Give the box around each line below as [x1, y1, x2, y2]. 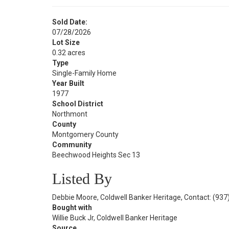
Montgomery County [52, 130, 119, 139]
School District [52, 100, 103, 108]
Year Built [52, 79, 84, 87]
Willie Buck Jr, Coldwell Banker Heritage [52, 214, 177, 222]
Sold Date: [52, 18, 87, 26]
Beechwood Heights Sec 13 [52, 151, 140, 159]
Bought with [52, 203, 92, 212]
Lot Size [52, 38, 80, 47]
